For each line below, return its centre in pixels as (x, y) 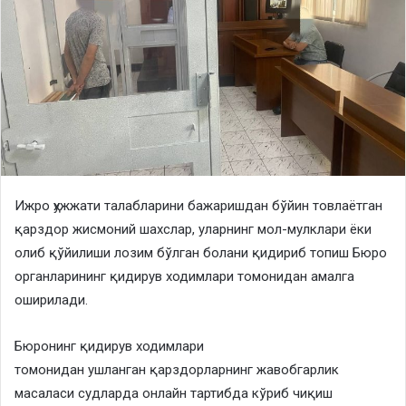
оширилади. (51, 300)
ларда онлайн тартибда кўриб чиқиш (217, 393)
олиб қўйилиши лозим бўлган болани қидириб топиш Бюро (201, 252)
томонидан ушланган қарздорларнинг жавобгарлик (177, 369)
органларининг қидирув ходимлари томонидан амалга (184, 276)
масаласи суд (58, 393)
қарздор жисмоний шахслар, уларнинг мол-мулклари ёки (193, 229)
